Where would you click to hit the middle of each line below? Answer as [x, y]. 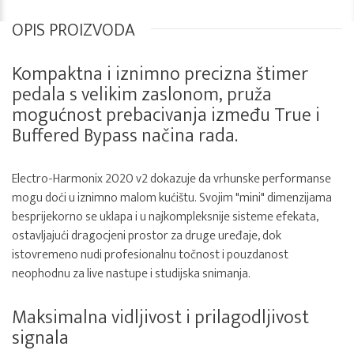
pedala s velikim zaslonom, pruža [142, 95]
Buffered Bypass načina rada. [125, 136]
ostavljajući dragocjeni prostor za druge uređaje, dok [147, 236]
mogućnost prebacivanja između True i [166, 115]
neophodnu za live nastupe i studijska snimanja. [131, 274]
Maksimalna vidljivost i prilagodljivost [160, 318]
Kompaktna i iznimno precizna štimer [160, 74]
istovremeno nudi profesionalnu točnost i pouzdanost [150, 255]
